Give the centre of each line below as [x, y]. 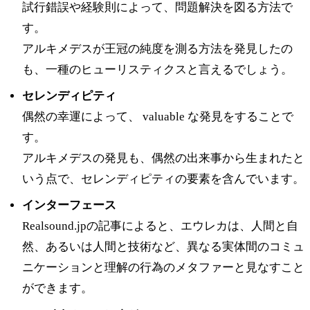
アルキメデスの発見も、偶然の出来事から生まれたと [163, 158]
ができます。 [57, 288]
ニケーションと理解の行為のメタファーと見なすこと [163, 267]
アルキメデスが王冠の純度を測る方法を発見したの [157, 48]
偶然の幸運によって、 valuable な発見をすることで [158, 116]
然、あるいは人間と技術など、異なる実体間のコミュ [163, 246]
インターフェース [69, 205]
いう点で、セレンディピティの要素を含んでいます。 [163, 179]
